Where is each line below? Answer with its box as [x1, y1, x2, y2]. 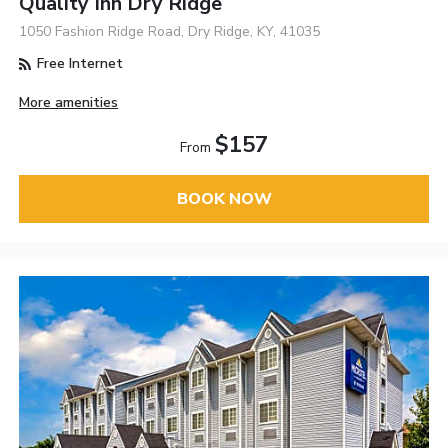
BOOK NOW [176, 187, 272, 210]
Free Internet [33, 54, 124, 74]
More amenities [19, 92, 119, 112]
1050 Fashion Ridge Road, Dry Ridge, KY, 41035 [19, 22, 321, 42]
